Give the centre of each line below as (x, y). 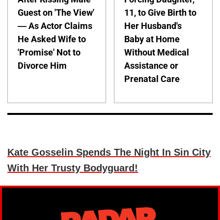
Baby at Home (152, 39)
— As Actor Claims (55, 26)
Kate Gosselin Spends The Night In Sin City (109, 152)
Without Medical (157, 52)
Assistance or (151, 66)
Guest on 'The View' (56, 13)
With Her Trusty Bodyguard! (73, 168)
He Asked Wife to (52, 39)
